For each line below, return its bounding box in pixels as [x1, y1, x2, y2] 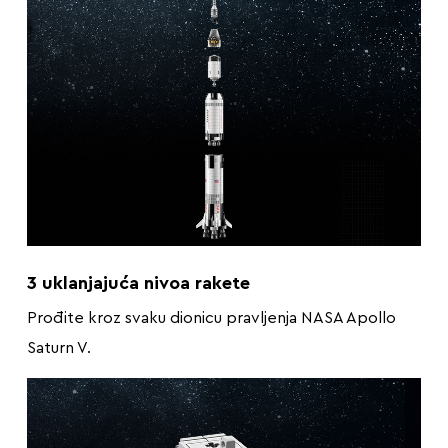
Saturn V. [26, 339, 91, 356]
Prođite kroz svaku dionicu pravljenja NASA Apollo [26, 309, 396, 326]
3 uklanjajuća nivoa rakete [26, 273, 250, 292]
